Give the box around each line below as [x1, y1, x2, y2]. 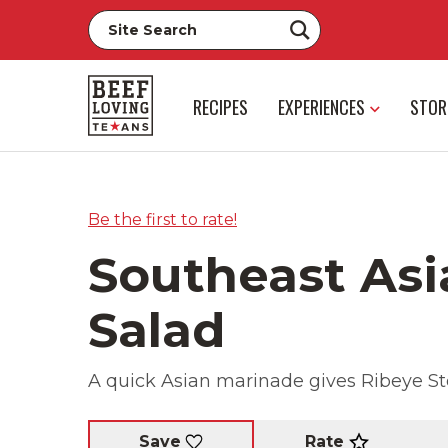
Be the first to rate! [88, 210, 237, 229]
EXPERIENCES [278, 93, 365, 120]
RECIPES [193, 93, 248, 120]
